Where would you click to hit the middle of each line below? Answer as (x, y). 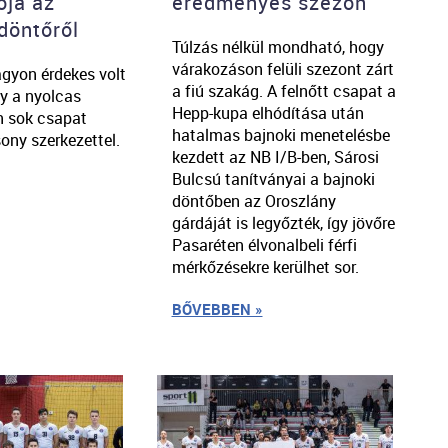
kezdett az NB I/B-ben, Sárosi (275, 156)
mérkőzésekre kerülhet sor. (265, 266)
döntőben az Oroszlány (253, 200)
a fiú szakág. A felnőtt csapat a (283, 90)
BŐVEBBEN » (217, 308)
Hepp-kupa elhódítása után (267, 112)
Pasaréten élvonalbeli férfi (264, 244)
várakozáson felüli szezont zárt (282, 68)
